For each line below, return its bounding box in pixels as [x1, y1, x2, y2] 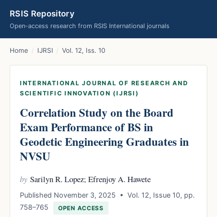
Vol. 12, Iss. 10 [62, 46, 106, 54]
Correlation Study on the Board [20, 104, 173, 121]
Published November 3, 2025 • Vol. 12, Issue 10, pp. [20, 191, 195, 199]
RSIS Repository [10, 9, 75, 18]
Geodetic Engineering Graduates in [20, 133, 189, 150]
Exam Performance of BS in [20, 119, 153, 135]
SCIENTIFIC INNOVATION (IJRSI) [20, 90, 139, 97]
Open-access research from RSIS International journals [10, 22, 170, 30]
